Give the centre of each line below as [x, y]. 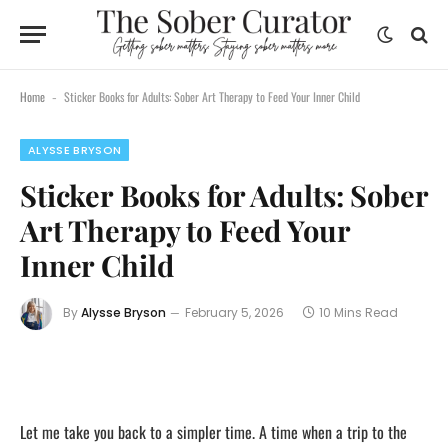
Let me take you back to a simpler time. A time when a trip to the [213, 431]
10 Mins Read [358, 313]
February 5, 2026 [234, 313]
